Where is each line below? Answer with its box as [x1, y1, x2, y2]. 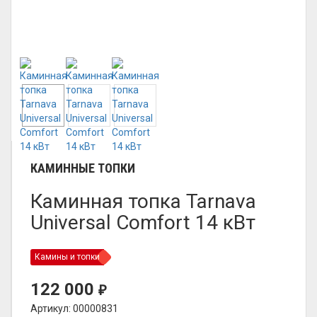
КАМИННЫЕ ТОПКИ [30, 161, 135, 175]
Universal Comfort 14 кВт [30, 211, 255, 234]
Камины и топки [35, 252, 100, 262]
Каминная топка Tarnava [30, 190, 256, 213]
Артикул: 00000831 [30, 303, 118, 314]
